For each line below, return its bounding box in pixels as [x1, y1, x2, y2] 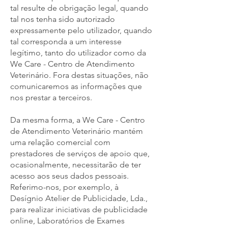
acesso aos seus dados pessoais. [10, 171, 129, 181]
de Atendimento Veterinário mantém [10, 126, 143, 136]
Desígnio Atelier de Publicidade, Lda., [10, 193, 148, 203]
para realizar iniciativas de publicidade [10, 205, 148, 214]
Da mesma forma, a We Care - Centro [10, 115, 145, 125]
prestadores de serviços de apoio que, [10, 149, 150, 158]
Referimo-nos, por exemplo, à [10, 182, 119, 192]
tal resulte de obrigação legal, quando [10, 3, 149, 13]
